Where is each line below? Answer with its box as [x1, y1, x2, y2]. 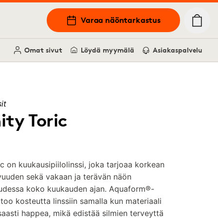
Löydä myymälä [81, 46, 134, 54]
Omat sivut [24, 46, 62, 54]
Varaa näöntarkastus [81, 15, 161, 25]
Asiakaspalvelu [153, 46, 202, 54]
